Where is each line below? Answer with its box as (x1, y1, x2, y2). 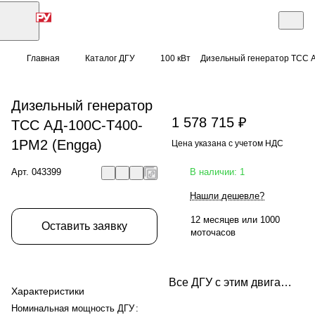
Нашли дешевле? (190, 190, 264, 201)
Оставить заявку (41, 219, 127, 232)
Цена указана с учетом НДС (172, 138, 283, 148)
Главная (27, 53, 60, 63)
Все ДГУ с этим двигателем (281, 276, 292, 288)
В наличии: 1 (190, 166, 245, 177)
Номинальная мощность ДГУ (11, 302, 134, 314)
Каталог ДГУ (85, 53, 135, 63)
